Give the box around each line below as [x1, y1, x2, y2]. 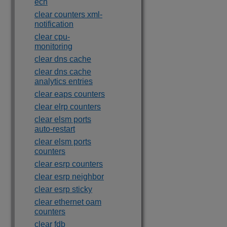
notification [34, 20, 73, 28]
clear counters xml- [34, 10, 102, 19]
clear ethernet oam [34, 198, 101, 206]
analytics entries [34, 77, 93, 86]
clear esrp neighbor [34, 172, 104, 181]
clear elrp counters [34, 102, 101, 111]
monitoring [34, 42, 72, 51]
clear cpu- [34, 32, 70, 41]
